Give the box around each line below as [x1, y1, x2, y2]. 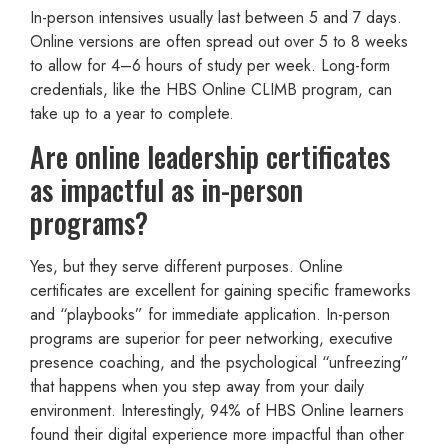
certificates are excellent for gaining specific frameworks [30, 279, 411, 303]
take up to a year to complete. [30, 101, 234, 125]
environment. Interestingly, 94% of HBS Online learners [30, 399, 404, 423]
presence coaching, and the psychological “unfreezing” [30, 351, 409, 375]
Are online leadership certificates [30, 136, 390, 178]
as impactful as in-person [30, 169, 303, 211]
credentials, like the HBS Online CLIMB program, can [30, 77, 392, 101]
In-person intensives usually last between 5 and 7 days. [30, 5, 402, 29]
